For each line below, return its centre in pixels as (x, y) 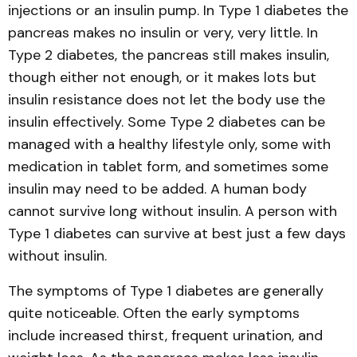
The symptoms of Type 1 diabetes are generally (166, 291)
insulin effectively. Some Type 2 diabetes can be (167, 122)
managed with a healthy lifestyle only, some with (169, 144)
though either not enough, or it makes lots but (162, 77)
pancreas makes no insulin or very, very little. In (163, 33)
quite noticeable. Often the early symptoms (154, 313)
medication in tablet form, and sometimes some (168, 167)
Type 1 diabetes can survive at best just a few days (177, 233)
